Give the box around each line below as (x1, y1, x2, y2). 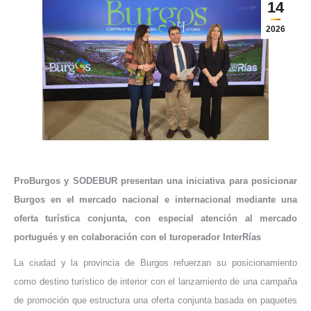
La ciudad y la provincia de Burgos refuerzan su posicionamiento (14, 257, 297, 268)
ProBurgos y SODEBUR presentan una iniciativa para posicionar (14, 175, 297, 186)
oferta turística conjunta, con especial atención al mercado (14, 212, 297, 224)
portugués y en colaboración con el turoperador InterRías (14, 231, 261, 242)
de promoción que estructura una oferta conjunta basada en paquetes (14, 294, 297, 305)
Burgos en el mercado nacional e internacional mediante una (14, 194, 297, 205)
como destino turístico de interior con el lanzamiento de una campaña (14, 276, 297, 287)
